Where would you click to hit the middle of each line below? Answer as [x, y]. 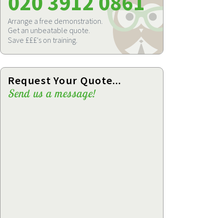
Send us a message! [52, 93]
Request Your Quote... [65, 81]
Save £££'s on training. [43, 40]
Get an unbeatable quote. [49, 30]
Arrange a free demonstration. [55, 21]
